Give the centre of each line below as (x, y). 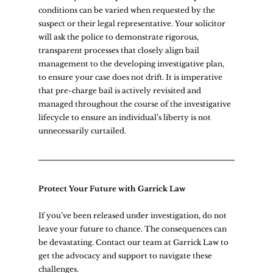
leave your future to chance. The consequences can (133, 229)
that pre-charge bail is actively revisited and (120, 90)
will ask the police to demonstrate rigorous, (119, 37)
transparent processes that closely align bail (119, 50)
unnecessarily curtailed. (84, 130)
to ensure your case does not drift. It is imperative (131, 77)
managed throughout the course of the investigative (135, 104)
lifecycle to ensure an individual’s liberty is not (125, 117)
